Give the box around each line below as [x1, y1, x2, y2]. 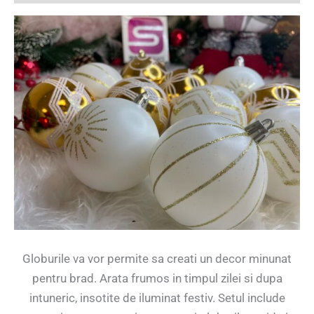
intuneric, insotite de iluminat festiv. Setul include [29, 291, 285, 306]
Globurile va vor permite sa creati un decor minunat [22, 252, 292, 266]
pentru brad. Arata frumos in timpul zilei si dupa [32, 271, 282, 286]
